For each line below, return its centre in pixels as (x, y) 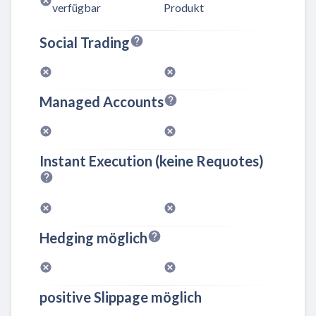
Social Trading (85, 42)
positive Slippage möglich (121, 297)
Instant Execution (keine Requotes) (152, 160)
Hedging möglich (93, 237)
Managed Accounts (102, 101)
